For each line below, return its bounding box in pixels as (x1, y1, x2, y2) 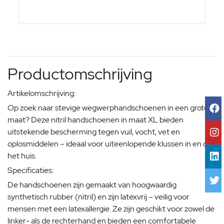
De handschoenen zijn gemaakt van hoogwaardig (7, 179, 176, 190)
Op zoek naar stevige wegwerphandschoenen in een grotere (7, 102, 215, 113)
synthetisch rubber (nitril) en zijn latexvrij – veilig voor (7, 191, 189, 202)
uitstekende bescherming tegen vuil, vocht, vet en (7, 126, 180, 137)
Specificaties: (7, 165, 53, 176)
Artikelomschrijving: (7, 88, 75, 99)
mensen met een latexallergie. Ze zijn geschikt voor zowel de (7, 203, 214, 214)
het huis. (7, 150, 36, 161)
